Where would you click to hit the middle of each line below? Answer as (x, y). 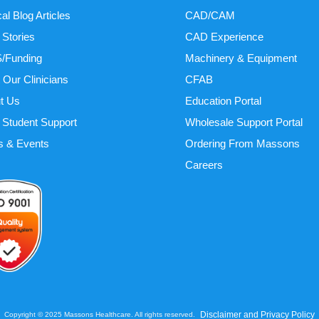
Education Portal (223, 101)
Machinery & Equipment (241, 58)
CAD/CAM (210, 15)
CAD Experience (224, 37)
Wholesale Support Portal (244, 122)
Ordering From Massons (242, 143)
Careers (204, 165)
